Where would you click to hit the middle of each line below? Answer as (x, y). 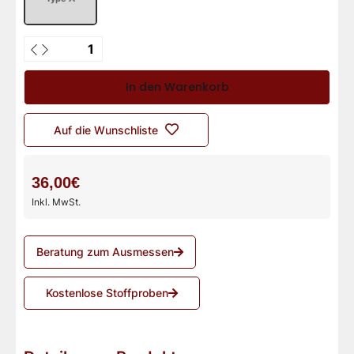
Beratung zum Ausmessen (105, 252)
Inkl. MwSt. (57, 201)
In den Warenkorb (177, 87)
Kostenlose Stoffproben (107, 293)
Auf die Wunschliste (106, 130)
